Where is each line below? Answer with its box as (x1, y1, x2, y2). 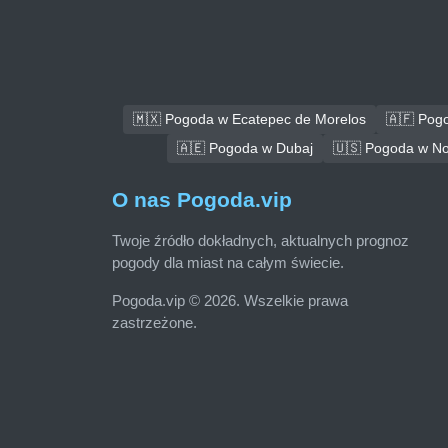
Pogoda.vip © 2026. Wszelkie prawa (112, 291, 348, 309)
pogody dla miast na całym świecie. (112, 254, 344, 272)
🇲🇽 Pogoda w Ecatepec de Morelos (133, 111, 366, 128)
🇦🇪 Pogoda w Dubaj (176, 140, 313, 157)
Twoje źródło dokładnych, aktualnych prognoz (112, 232, 409, 250)
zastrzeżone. (112, 313, 197, 331)
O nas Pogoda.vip (112, 188, 292, 212)
